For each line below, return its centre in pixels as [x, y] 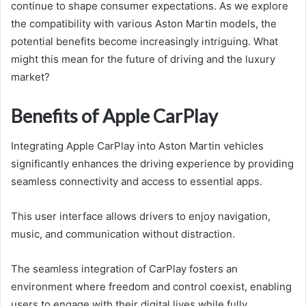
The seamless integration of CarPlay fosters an [124, 269]
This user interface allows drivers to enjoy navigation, [141, 217]
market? [30, 76]
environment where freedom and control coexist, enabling [151, 287]
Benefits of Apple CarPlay [114, 115]
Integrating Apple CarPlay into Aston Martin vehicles [137, 146]
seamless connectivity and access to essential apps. [137, 182]
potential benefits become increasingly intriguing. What [144, 41]
